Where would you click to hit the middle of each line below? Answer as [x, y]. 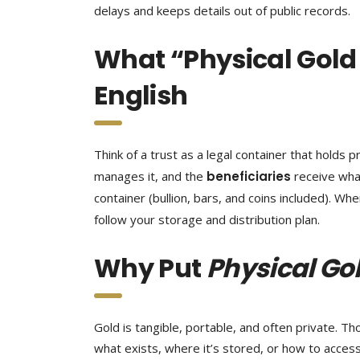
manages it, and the [150, 176]
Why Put [150, 268]
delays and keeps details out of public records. [222, 10]
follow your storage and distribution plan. [207, 219]
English [141, 95]
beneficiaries [249, 176]
